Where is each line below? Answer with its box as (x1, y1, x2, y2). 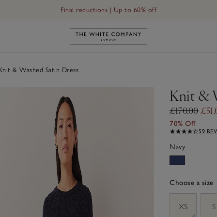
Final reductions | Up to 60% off (61, 6, 156, 14)
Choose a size (170, 178, 214, 187)
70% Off (170, 119, 196, 128)
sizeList (169, 193, 193, 202)
